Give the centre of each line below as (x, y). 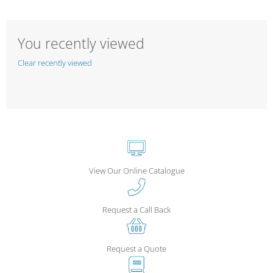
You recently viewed (81, 43)
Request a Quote (136, 248)
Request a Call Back (136, 209)
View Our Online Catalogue (136, 170)
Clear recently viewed (55, 63)
